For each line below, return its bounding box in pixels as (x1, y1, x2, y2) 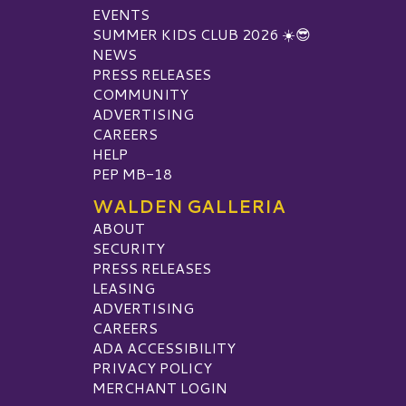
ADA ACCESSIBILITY (92, 337, 236, 359)
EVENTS (92, 4, 150, 25)
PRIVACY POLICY (92, 357, 212, 379)
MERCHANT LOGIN (92, 377, 227, 399)
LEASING (92, 277, 155, 299)
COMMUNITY (92, 83, 188, 105)
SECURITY (92, 237, 165, 259)
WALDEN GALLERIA (92, 194, 285, 219)
